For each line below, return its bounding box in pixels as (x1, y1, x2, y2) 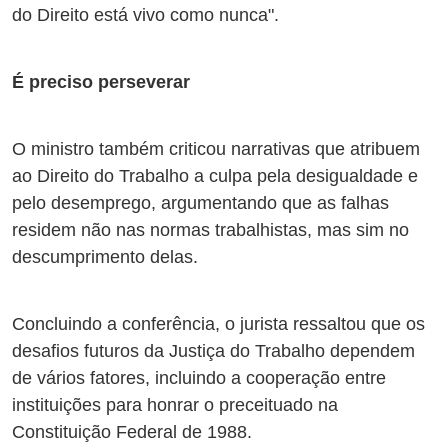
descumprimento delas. (12, 247, 198, 268)
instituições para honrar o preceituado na (12, 395, 338, 416)
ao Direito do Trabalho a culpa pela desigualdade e (12, 166, 418, 187)
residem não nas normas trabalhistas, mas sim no (12, 220, 409, 241)
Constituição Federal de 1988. (12, 422, 252, 443)
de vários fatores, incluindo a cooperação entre (12, 368, 386, 389)
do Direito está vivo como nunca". (12, 5, 279, 26)
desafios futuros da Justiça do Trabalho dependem (12, 341, 415, 362)
